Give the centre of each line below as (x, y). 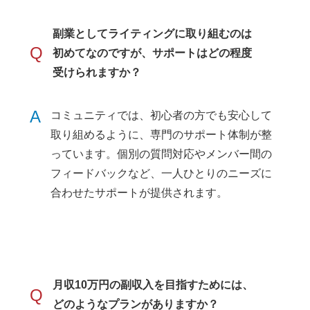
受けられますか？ (97, 72)
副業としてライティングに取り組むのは (153, 33)
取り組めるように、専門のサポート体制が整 (162, 135)
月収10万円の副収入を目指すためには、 (153, 285)
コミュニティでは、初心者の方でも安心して (162, 116)
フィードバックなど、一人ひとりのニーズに (162, 174)
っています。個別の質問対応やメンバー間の (162, 154)
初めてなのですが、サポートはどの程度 (153, 53)
